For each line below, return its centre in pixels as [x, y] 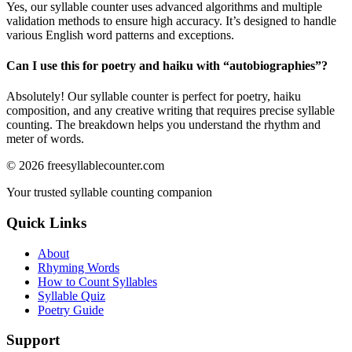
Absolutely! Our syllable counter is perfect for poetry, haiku [154, 97]
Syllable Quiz [71, 295]
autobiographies [272, 66]
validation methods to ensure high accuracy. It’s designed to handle [171, 20]
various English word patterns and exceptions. [120, 35]
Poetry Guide [71, 310]
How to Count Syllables [97, 281]
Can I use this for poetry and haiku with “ [118, 66]
